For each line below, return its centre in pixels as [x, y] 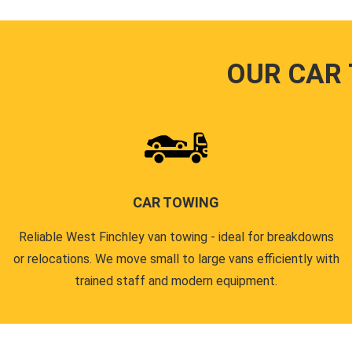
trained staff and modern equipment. [176, 281]
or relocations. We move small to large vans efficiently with [176, 259]
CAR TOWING [176, 202]
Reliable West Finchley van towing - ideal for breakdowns [176, 237]
